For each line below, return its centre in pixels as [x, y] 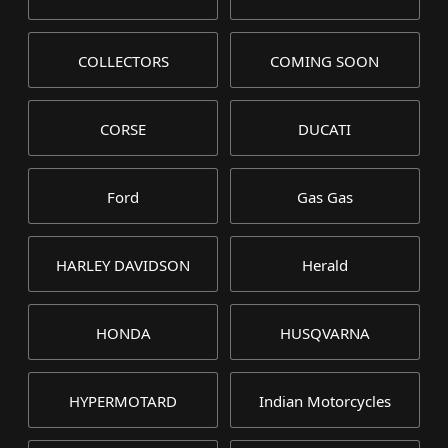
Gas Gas [324, 197]
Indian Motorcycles [324, 401]
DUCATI [325, 129]
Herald [324, 265]
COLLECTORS [123, 61]
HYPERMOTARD [123, 401]
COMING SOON [325, 61]
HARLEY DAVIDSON [123, 265]
